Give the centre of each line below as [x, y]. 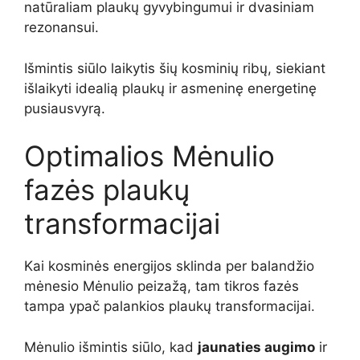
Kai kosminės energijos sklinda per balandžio [169, 266]
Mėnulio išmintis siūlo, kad [111, 347]
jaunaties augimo [256, 347]
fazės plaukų [107, 190]
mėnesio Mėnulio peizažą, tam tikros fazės [162, 286]
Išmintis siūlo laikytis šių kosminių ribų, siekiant [175, 68]
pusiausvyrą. [65, 108]
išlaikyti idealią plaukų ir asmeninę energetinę [170, 88]
